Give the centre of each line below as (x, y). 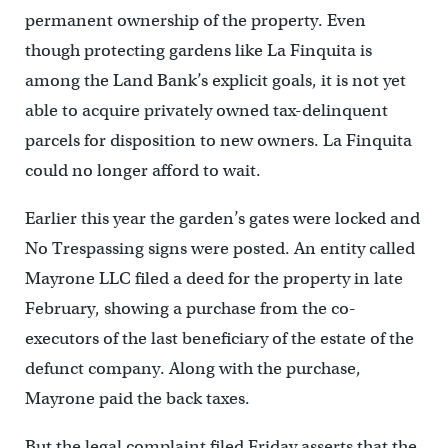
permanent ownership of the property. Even (195, 20)
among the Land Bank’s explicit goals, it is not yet (215, 80)
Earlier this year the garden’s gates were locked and (222, 218)
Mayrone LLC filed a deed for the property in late (213, 278)
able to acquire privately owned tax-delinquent (206, 110)
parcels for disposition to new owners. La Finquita (218, 140)
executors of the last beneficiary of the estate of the (219, 338)
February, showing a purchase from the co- (190, 308)
